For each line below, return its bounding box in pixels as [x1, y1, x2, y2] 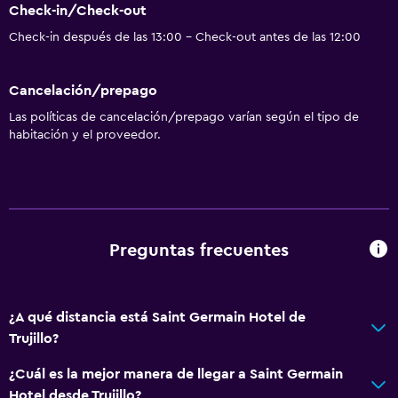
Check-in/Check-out [9, 4, 147, 19]
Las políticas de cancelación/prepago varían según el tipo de [9, 110, 359, 123]
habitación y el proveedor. [9, 128, 161, 141]
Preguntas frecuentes [109, 242, 289, 260]
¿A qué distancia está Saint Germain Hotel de [9, 309, 306, 324]
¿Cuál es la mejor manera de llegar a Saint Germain [9, 366, 343, 381]
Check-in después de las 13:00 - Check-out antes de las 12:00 [9, 31, 361, 44]
